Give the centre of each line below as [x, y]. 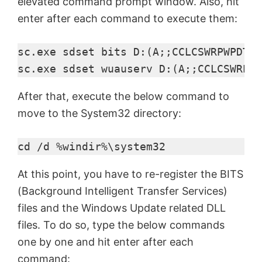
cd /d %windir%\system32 [92, 147]
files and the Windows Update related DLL [122, 208]
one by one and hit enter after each [106, 242]
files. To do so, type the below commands [121, 225]
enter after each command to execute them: [127, 19]
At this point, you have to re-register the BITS [130, 174]
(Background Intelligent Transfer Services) [123, 191]
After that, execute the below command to [123, 96]
